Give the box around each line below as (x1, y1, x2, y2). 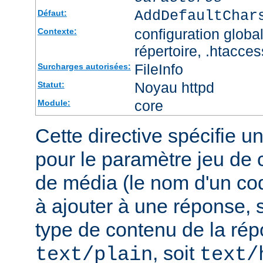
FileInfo (134, 61, 183, 78)
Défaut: (37, 8, 67, 18)
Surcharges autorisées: (37, 62, 131, 72)
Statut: (37, 80, 65, 90)
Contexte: (37, 26, 77, 36)
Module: (37, 98, 70, 108)
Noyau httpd (134, 79, 214, 96)
